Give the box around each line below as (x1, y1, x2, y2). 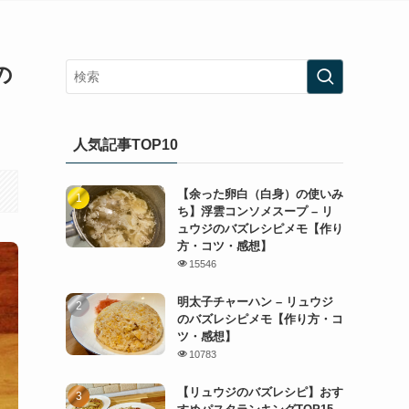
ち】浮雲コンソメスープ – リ (176, 204, 333, 218)
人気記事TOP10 (73, 137, 178, 152)
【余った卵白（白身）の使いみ (176, 187, 343, 201)
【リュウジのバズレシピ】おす (176, 385, 343, 399)
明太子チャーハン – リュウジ (176, 295, 333, 309)
